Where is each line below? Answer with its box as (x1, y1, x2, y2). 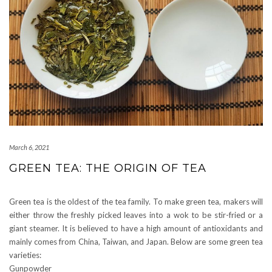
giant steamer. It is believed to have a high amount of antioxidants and (9, 223, 263, 234)
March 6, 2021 (9, 143, 49, 152)
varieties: (9, 250, 41, 260)
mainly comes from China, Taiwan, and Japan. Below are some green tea (9, 237, 263, 247)
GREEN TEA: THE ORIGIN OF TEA (9, 161, 206, 175)
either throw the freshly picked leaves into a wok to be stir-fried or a (9, 210, 263, 220)
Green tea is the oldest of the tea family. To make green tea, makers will (9, 197, 263, 207)
